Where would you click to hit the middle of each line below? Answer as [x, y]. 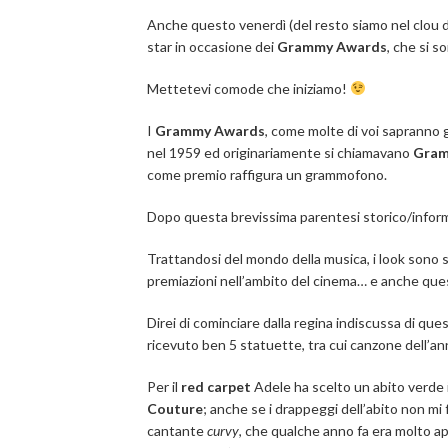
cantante [177, 430]
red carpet [216, 386]
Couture [175, 408]
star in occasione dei [212, 46]
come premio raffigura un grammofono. [267, 174]
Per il [164, 386]
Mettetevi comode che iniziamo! [248, 88]
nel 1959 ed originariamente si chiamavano [280, 152]
